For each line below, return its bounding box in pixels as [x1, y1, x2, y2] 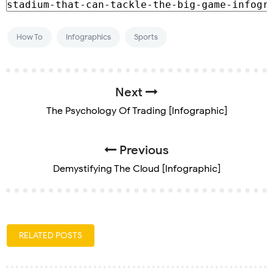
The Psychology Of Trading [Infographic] [46, 104, 227, 117]
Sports [134, 31, 158, 42]
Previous [116, 142, 169, 158]
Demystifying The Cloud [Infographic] [52, 162, 221, 175]
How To [16, 31, 43, 42]
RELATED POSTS [19, 230, 82, 241]
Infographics [66, 31, 111, 42]
